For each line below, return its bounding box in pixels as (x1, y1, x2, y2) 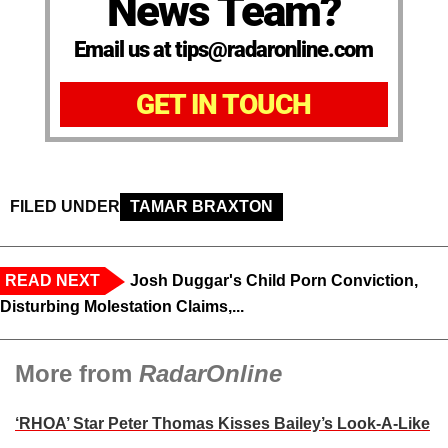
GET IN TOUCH (136, 88, 312, 122)
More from (15, 360, 139, 388)
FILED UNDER (10, 198, 120, 216)
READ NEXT (5, 272, 100, 290)
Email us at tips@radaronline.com (74, 37, 374, 63)
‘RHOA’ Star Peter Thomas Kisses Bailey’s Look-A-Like (15, 415, 430, 433)
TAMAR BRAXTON (130, 198, 273, 216)
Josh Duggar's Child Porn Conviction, (130, 272, 418, 290)
